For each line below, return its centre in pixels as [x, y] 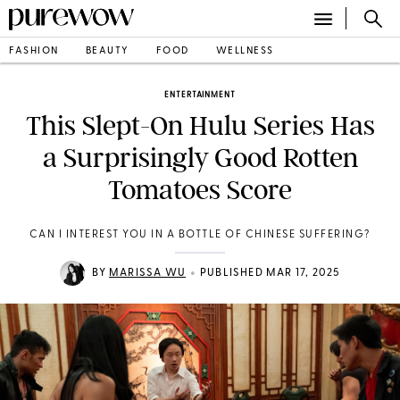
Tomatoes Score [200, 190]
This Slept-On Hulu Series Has [200, 126]
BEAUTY [107, 51]
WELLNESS [245, 51]
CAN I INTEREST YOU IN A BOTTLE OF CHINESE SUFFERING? [200, 235]
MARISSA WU [148, 273]
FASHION [34, 51]
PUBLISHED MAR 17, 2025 [270, 273]
